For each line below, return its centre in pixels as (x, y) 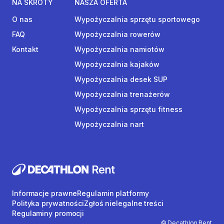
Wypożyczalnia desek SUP (121, 79)
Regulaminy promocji (48, 213)
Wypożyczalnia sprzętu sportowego (137, 19)
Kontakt (25, 49)
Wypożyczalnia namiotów (119, 49)
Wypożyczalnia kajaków (117, 64)
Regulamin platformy (113, 193)
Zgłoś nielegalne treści (124, 203)
